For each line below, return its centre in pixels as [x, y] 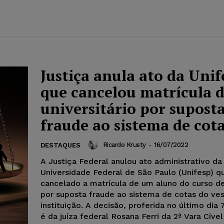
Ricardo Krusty [124, 144]
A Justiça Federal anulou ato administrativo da [131, 161]
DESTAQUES [60, 145]
